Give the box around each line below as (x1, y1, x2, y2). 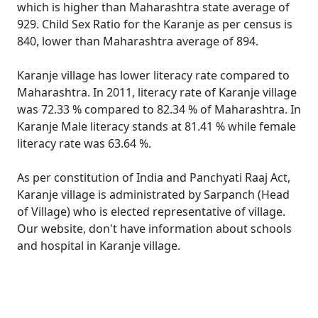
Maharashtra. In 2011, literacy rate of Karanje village (17, 84, 297, 100)
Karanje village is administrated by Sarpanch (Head (17, 187, 290, 202)
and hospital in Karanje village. (17, 238, 180, 253)
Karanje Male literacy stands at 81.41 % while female (17, 119, 296, 134)
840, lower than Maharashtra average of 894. (17, 33, 258, 49)
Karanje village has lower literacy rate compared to (17, 67, 290, 83)
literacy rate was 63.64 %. (17, 136, 151, 151)
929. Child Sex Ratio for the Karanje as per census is (17, 16, 292, 32)
